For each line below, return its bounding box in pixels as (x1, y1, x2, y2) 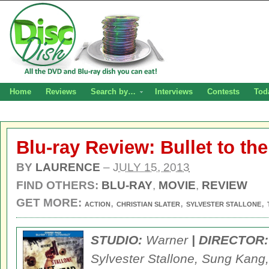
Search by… (90, 87, 136, 96)
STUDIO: (91, 233, 142, 247)
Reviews (45, 87, 76, 96)
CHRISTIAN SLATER (116, 201, 180, 208)
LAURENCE (35, 161, 100, 174)
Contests (207, 87, 240, 96)
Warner (142, 233, 192, 247)
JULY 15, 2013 (113, 161, 190, 174)
